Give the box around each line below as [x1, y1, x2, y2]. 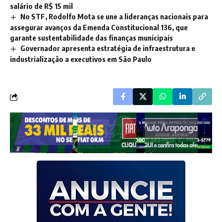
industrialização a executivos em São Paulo [10, 55, 152, 64]
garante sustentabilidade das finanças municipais [10, 33, 173, 43]
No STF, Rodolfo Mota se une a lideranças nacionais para [20, 12, 209, 21]
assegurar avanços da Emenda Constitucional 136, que [10, 23, 188, 32]
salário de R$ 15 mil [10, 1, 73, 11]
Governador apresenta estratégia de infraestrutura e [20, 44, 196, 53]
